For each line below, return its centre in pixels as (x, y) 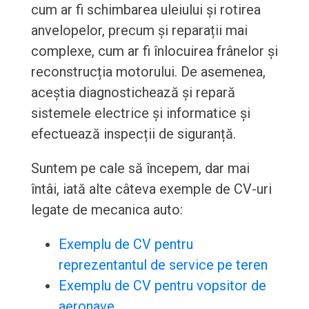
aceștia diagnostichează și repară (133, 93)
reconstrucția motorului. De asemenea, (148, 72)
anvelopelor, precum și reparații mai (139, 31)
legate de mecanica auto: (107, 210)
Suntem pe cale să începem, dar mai (140, 169)
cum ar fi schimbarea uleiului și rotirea (146, 10)
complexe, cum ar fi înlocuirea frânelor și (154, 51)
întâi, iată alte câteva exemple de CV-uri (151, 189)
